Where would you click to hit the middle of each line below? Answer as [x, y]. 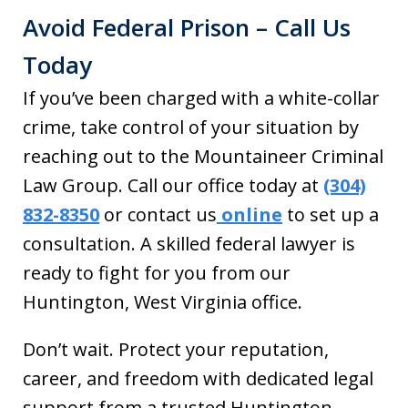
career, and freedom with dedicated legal [198, 378]
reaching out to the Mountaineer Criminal [203, 156]
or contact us [158, 214]
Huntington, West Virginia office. [163, 302]
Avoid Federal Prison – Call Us [187, 27]
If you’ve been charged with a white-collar [201, 98]
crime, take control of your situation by [191, 127]
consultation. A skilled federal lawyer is [189, 244]
